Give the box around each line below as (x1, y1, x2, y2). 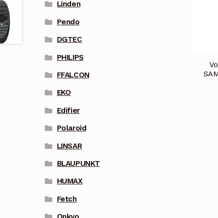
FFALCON (56, 71, 90, 79)
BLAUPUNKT (56, 159, 100, 168)
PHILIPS (56, 53, 84, 62)
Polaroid (56, 124, 87, 133)
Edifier (56, 106, 80, 115)
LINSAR (56, 141, 82, 150)
